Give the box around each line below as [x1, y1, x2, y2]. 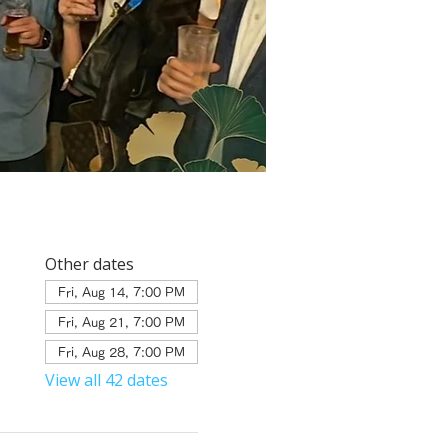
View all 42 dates [44, 368, 168, 391]
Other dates [44, 252, 134, 275]
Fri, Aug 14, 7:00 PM [57, 285, 185, 298]
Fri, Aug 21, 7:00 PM [57, 315, 185, 328]
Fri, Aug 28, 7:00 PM [57, 345, 185, 358]
